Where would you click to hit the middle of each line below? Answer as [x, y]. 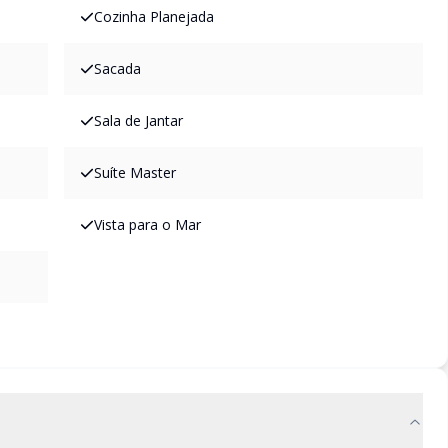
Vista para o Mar [147, 224]
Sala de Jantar [138, 120]
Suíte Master [135, 172]
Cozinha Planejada [154, 16]
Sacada [117, 68]
